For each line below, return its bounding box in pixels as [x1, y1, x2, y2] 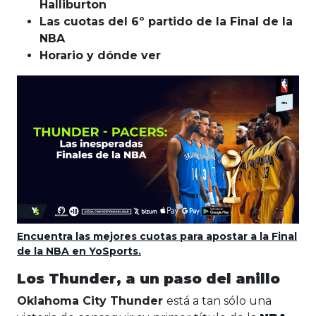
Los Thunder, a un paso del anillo [17, 270, 280, 288]
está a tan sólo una [166, 294, 272, 308]
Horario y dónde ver [39, 49, 161, 63]
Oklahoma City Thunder [17, 294, 166, 308]
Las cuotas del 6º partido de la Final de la [39, 15, 293, 29]
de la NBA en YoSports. [17, 245, 141, 258]
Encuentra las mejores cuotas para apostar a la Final [17, 230, 297, 243]
